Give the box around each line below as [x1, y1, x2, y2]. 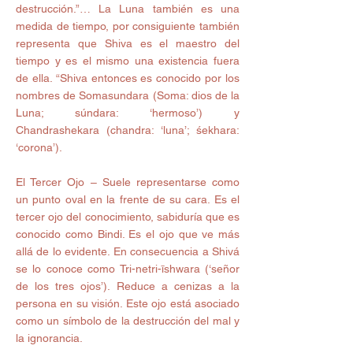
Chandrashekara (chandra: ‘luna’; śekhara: [16, 124, 240, 137]
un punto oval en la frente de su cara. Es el [16, 193, 240, 206]
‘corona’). [16, 141, 65, 154]
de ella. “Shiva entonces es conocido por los [16, 72, 240, 85]
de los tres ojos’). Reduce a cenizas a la [16, 280, 240, 293]
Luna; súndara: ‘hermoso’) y [16, 106, 240, 120]
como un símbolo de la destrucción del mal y [16, 314, 240, 328]
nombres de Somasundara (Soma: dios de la [16, 89, 240, 102]
